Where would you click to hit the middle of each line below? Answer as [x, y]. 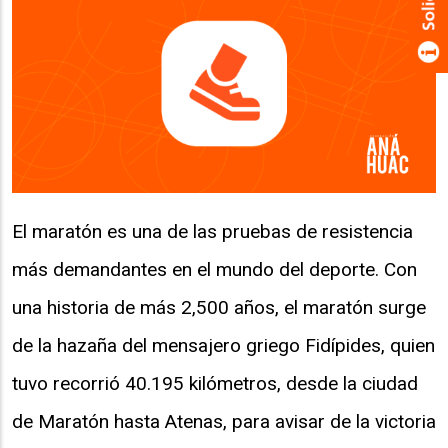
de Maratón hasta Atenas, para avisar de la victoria [224, 421]
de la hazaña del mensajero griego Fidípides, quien [223, 345]
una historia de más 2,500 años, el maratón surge [219, 307]
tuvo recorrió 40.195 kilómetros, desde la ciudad [215, 383]
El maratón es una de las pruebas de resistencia [212, 231]
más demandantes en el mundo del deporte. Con [214, 269]
